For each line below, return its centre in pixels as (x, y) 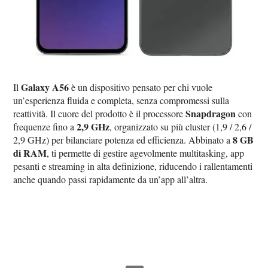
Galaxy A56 (45, 87)
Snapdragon (211, 113)
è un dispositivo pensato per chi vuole (141, 87)
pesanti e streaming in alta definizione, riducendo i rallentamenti (133, 166)
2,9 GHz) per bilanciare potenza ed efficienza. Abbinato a (123, 139)
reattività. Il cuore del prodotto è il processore (100, 113)
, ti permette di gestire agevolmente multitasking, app (146, 153)
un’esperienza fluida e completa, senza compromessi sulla (121, 100)
